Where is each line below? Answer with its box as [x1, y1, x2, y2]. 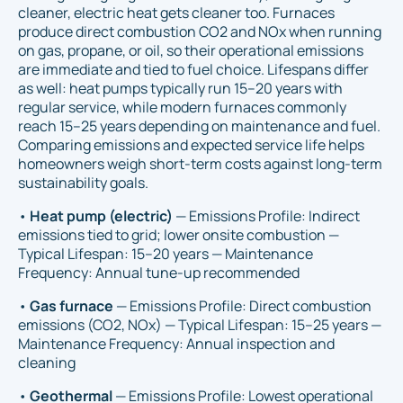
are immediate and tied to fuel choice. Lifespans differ [18, 58, 369, 79]
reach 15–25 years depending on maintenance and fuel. [18, 115, 381, 136]
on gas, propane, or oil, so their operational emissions [18, 40, 363, 60]
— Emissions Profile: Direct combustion [113, 295, 372, 316]
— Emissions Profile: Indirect [173, 205, 360, 226]
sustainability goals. [18, 172, 148, 193]
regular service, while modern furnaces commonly [18, 96, 346, 117]
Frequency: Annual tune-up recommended [18, 262, 300, 282]
